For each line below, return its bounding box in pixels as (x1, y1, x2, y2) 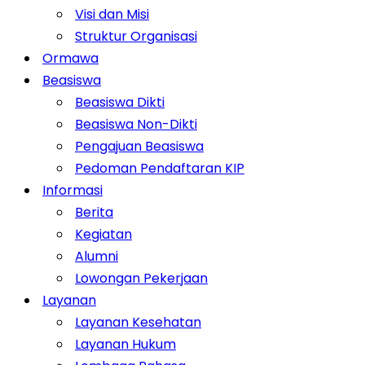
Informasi (42, 181, 103, 200)
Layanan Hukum (75, 335, 176, 354)
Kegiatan (75, 225, 132, 244)
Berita (75, 203, 113, 222)
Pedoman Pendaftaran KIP (75, 159, 244, 178)
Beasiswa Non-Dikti (75, 115, 197, 134)
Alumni (75, 247, 118, 266)
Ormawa (42, 49, 99, 68)
